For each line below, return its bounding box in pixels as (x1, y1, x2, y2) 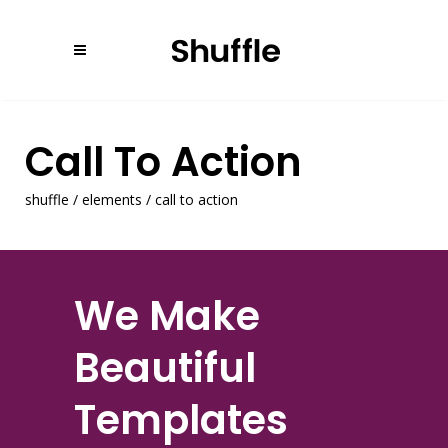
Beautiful (74, 340, 256, 396)
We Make (74, 288, 260, 344)
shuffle (25, 190, 69, 210)
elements (82, 190, 142, 210)
